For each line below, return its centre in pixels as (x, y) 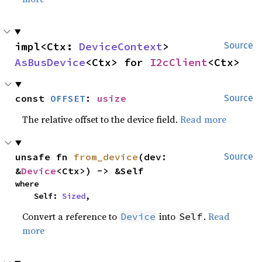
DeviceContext (121, 46)
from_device (106, 157)
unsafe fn (45, 157)
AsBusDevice (50, 62)
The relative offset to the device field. (101, 119)
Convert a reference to (71, 216)
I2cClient (179, 62)
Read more (204, 119)
